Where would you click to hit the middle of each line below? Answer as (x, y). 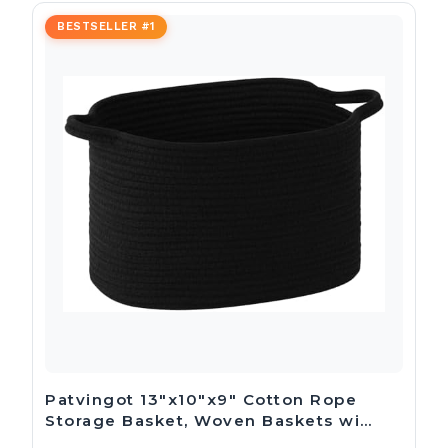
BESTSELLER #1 (106, 27)
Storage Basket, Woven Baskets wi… (209, 421)
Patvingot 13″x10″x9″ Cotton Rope (201, 400)
